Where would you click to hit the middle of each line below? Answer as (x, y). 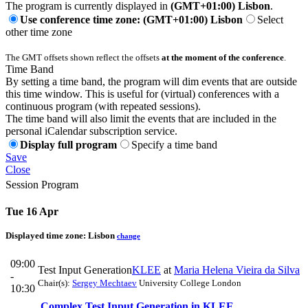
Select (270, 19)
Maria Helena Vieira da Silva (237, 270)
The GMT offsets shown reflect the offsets (84, 57)
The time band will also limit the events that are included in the (141, 118)
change (129, 235)
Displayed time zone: (47, 235)
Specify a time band (174, 144)
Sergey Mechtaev (104, 283)
